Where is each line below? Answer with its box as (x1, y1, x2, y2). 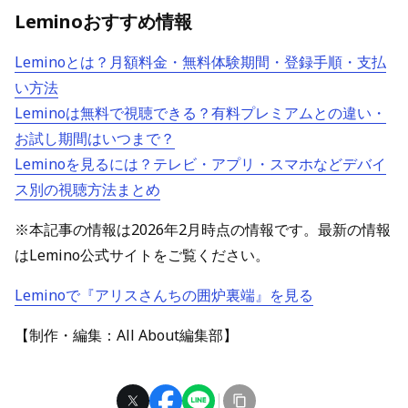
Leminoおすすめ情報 (15, 9, 192, 35)
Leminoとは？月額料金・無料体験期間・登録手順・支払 (15, 52, 386, 73)
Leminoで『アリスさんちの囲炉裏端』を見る (15, 285, 313, 306)
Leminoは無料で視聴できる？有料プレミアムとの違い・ (15, 103, 386, 124)
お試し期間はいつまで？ (15, 128, 175, 149)
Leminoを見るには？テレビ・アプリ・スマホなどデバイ (15, 154, 386, 175)
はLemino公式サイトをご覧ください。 (15, 245, 270, 266)
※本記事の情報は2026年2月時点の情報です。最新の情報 (15, 219, 391, 240)
